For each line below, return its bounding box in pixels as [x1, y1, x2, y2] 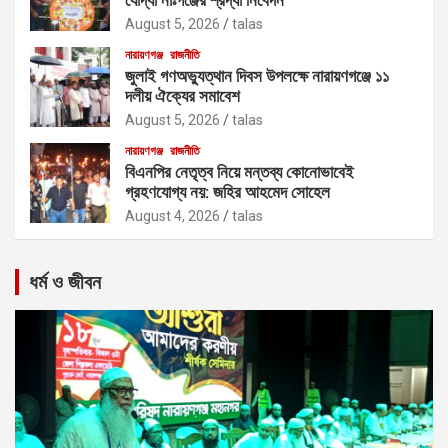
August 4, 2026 [125, 207, 220, 224]
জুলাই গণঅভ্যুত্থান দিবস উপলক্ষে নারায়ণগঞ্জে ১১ [125, 65, 389, 86]
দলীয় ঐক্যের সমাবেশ [125, 85, 240, 106]
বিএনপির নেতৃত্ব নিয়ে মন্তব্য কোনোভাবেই [125, 161, 354, 182]
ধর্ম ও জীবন [29, 269, 101, 294]
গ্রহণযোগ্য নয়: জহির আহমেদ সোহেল [125, 181, 330, 202]
